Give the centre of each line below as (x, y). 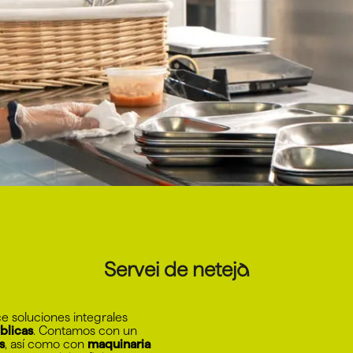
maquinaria (119, 344)
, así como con (46, 344)
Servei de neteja (176, 269)
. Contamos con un (85, 330)
